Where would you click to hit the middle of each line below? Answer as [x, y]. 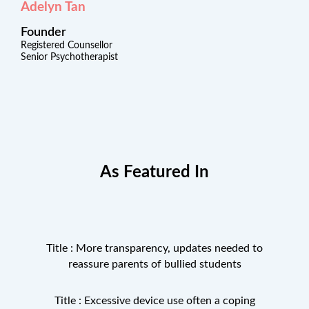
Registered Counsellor [67, 45]
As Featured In [154, 173]
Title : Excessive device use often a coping [154, 301]
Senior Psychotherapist [69, 57]
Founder [43, 32]
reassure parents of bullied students [154, 265]
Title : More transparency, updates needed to [154, 249]
